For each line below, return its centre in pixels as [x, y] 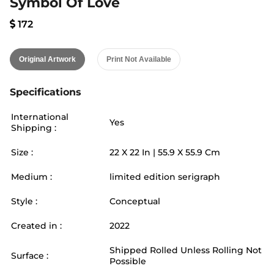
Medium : [31, 177]
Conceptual [135, 201]
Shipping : [34, 128]
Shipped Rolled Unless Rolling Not [186, 250]
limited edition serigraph [165, 177]
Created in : [36, 226]
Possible [128, 261]
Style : [24, 201]
